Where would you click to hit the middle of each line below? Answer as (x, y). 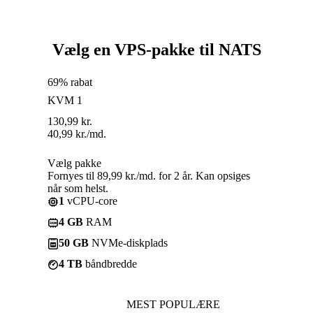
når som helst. (78, 188)
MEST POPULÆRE (173, 304)
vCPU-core (91, 201)
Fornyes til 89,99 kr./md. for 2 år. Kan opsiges (149, 175)
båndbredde (110, 263)
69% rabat (70, 82)
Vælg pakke (74, 163)
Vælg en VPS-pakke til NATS (156, 49)
